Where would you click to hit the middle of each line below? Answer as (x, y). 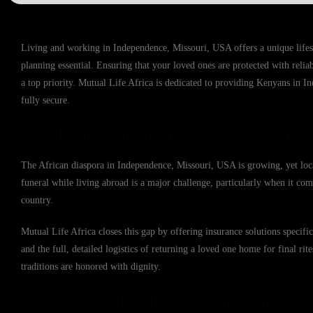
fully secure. (45, 100)
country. (37, 200)
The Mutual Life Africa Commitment (148, 300)
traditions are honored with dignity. (91, 267)
